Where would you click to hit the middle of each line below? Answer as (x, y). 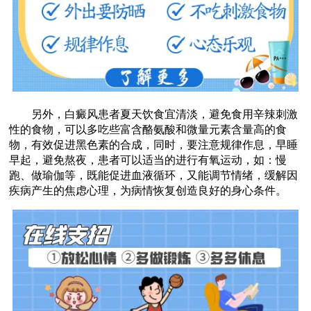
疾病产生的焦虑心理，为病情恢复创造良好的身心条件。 (148, 191)
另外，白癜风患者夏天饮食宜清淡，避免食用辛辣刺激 (154, 114)
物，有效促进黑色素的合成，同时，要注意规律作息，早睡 (154, 145)
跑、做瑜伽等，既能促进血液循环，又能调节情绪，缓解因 (154, 175)
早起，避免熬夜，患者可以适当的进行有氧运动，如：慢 (148, 160)
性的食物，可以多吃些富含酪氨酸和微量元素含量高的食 (148, 129)
